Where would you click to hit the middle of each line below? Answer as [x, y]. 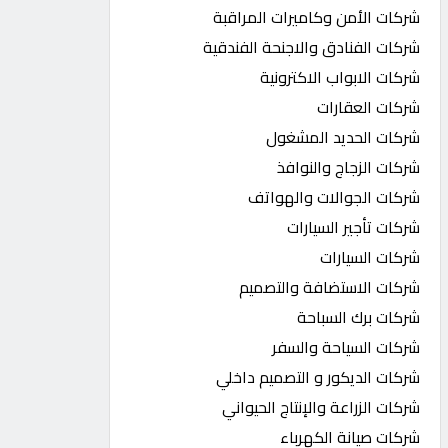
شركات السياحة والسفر [346, 347]
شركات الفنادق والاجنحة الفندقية [312, 47]
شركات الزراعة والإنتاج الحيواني [321, 407]
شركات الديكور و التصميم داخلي [318, 377]
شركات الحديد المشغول [343, 137]
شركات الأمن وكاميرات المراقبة [317, 17]
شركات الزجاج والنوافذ [349, 167]
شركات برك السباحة [359, 317]
